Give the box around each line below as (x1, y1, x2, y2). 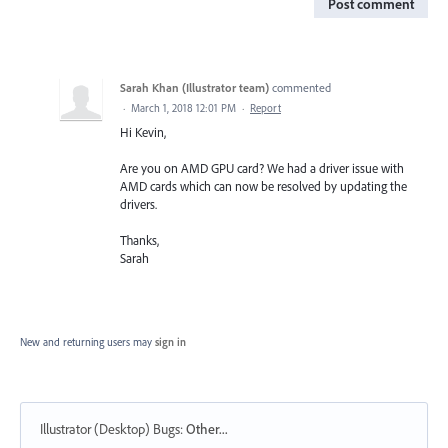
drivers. (120, 196, 157, 213)
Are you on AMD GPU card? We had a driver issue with (120, 160, 404, 177)
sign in (155, 335, 186, 350)
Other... (186, 420, 228, 439)
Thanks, (120, 232, 159, 249)
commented (272, 80, 331, 96)
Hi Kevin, (120, 124, 166, 141)
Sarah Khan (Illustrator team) (120, 80, 269, 96)
